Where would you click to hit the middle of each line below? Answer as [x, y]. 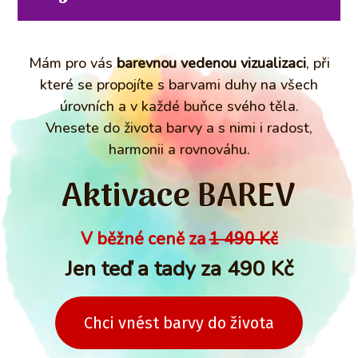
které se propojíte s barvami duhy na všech [179, 85]
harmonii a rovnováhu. [179, 149]
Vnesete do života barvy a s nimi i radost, [179, 128]
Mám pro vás [72, 63]
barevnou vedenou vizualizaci [211, 63]
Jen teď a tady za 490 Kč [179, 269]
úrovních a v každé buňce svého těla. [179, 106]
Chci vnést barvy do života [179, 323]
